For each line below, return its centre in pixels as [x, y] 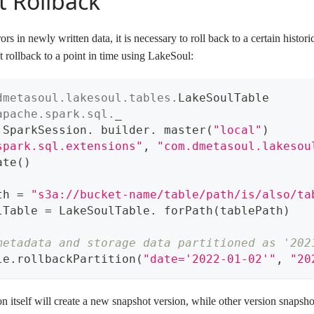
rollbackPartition [76, 259]
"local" [238, 130]
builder [122, 130]
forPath [185, 211]
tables [150, 98]
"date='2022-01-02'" [210, 259]
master [182, 130]
